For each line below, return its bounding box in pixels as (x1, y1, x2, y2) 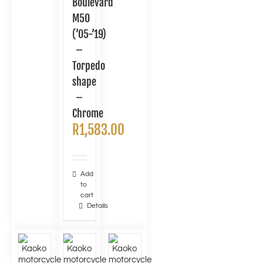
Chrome (72, 107, 103, 120)
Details (86, 202, 108, 210)
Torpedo (72, 59, 105, 72)
